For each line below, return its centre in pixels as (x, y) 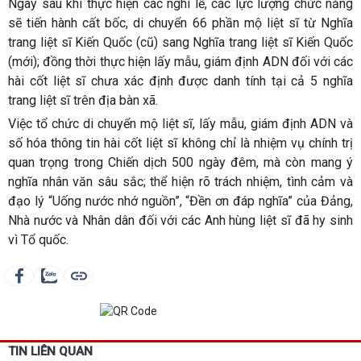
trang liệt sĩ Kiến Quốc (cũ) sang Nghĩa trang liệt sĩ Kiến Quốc (180, 42)
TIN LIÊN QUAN (50, 351)
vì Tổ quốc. (38, 239)
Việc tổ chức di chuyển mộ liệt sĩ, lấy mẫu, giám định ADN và (180, 123)
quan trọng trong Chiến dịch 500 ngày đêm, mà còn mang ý (180, 162)
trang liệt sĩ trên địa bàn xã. (83, 100)
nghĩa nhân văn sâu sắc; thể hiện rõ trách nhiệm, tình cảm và (180, 181)
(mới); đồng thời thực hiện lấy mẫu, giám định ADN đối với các (180, 61)
